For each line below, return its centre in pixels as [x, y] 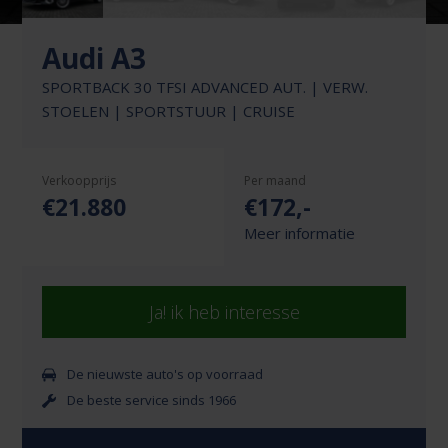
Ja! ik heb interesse [224, 312]
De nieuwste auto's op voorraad [164, 374]
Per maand [275, 181]
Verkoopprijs [79, 181]
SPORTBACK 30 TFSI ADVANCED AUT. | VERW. [205, 87]
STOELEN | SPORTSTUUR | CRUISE [169, 111]
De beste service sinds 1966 [150, 400]
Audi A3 [94, 58]
